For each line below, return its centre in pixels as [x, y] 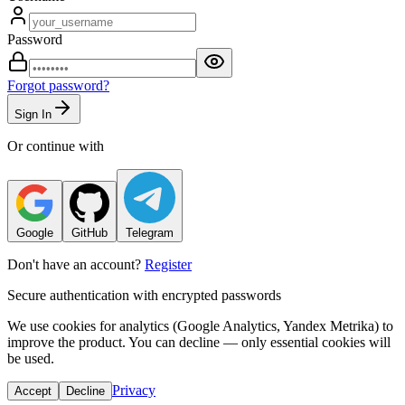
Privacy [134, 390]
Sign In [33, 114]
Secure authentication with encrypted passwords [144, 295]
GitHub [89, 232]
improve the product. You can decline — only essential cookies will [199, 342]
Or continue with [56, 146]
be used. [31, 358]
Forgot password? [58, 85]
